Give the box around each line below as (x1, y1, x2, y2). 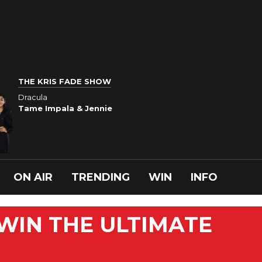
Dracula (18, 92, 47, 102)
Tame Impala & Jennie (18, 103, 112, 113)
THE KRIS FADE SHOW (18, 77, 111, 86)
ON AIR (13, 171, 53, 184)
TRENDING (71, 171, 130, 184)
